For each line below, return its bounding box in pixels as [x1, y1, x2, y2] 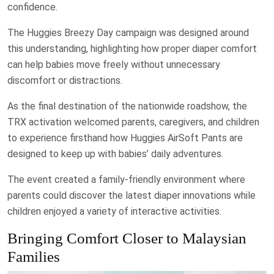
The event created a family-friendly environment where [7, 174, 245, 186]
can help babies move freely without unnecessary [7, 59, 220, 71]
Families [7, 248, 60, 265]
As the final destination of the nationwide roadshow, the [7, 100, 247, 113]
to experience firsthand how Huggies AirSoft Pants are [7, 132, 243, 144]
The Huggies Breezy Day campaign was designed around [7, 27, 249, 39]
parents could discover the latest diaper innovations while [7, 190, 256, 202]
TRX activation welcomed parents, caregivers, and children [7, 116, 259, 128]
